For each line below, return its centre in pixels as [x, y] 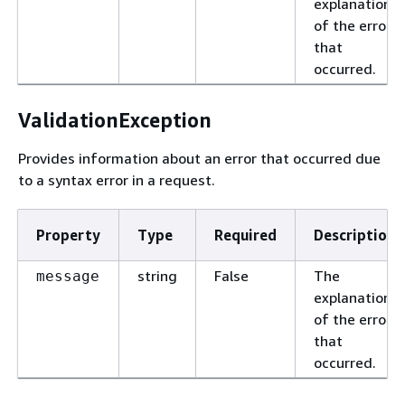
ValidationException [115, 120]
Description [354, 235]
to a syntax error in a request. [117, 179]
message [68, 276]
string [157, 275]
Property [68, 235]
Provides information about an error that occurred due [199, 158]
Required [245, 235]
